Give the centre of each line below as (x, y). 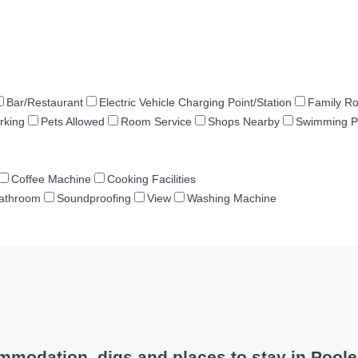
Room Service (156, 121)
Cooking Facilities (151, 179)
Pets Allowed (73, 121)
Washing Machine (232, 198)
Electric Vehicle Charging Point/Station (195, 102)
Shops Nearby (244, 121)
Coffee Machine (51, 179)
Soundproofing (94, 198)
